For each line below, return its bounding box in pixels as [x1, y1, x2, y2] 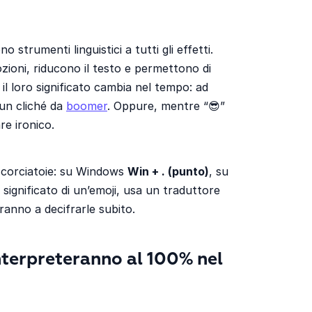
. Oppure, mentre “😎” [107, 98, 225, 113]
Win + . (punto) [127, 164, 209, 178]
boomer [66, 98, 107, 113]
